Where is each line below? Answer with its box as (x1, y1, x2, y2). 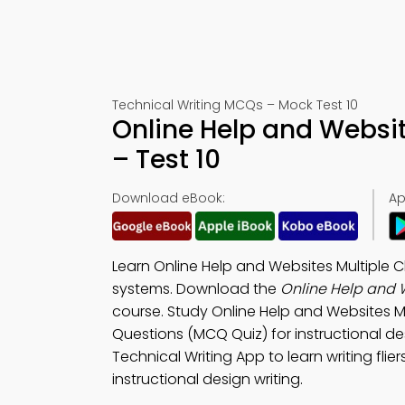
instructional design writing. (112, 369, 303, 390)
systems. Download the (112, 278, 280, 299)
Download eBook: (112, 189, 225, 207)
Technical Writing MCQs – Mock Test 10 (112, 96, 358, 114)
